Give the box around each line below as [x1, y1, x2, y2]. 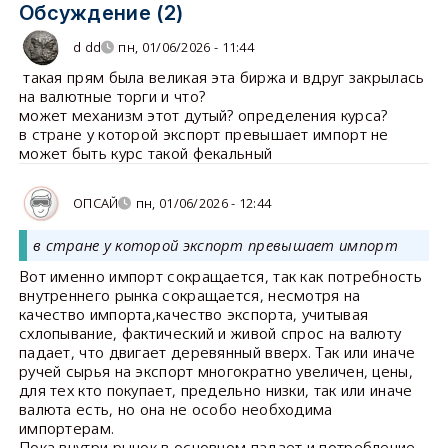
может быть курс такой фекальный [18, 142, 273, 163]
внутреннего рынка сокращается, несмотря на [18, 284, 361, 305]
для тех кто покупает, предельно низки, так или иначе [18, 379, 413, 400]
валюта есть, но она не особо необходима [18, 398, 333, 419]
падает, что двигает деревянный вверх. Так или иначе [18, 341, 416, 362]
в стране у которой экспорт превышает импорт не [18, 123, 389, 144]
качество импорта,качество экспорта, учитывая [18, 303, 369, 324]
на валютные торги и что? [18, 85, 206, 106]
